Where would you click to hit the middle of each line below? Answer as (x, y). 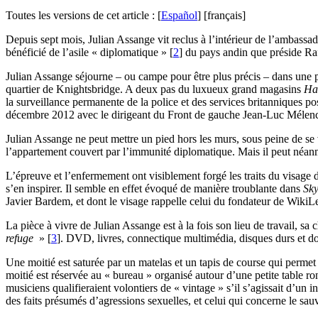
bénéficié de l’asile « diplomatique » (86, 53)
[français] (225, 16)
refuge (21, 238)
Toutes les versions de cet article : (82, 16)
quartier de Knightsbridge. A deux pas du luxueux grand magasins (155, 89)
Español (179, 16)
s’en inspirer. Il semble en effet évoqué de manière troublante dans (154, 189)
